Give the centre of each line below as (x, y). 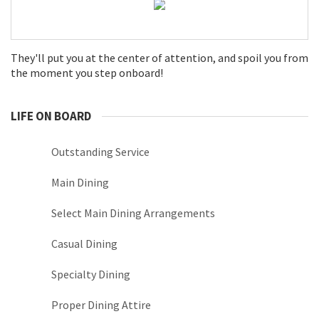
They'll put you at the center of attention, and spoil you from (159, 58)
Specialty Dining (91, 274)
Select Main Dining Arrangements (133, 213)
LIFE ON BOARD (51, 116)
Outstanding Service (100, 152)
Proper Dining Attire (101, 305)
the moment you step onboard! (87, 73)
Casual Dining (84, 244)
